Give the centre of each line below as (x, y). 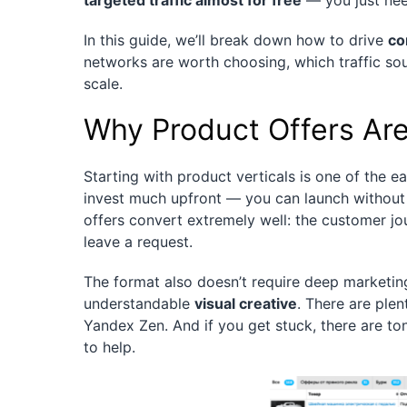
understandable (139, 304)
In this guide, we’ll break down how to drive (236, 40)
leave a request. (138, 242)
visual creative (246, 304)
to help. (109, 347)
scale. (103, 84)
